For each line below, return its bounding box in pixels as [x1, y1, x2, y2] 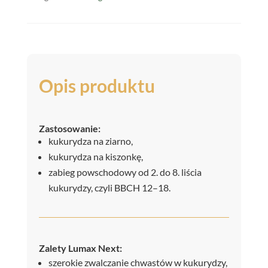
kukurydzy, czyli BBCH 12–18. [48, 181, 170, 193]
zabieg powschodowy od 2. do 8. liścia [48, 166, 202, 178]
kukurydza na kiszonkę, [48, 150, 143, 162]
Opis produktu [38, 74, 155, 96]
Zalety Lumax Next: [38, 242, 122, 254]
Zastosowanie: [38, 122, 100, 134]
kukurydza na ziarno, [48, 135, 133, 147]
